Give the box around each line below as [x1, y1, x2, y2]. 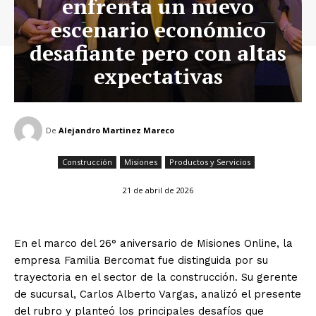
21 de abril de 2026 [123, 184, 193, 195]
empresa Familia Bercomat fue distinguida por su [14, 253, 268, 267]
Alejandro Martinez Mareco [59, 124, 174, 135]
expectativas [93, 61, 223, 90]
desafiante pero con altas [30, 38, 286, 67]
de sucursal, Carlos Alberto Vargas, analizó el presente [14, 287, 301, 300]
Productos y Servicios [169, 156, 250, 167]
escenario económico [50, 15, 266, 44]
